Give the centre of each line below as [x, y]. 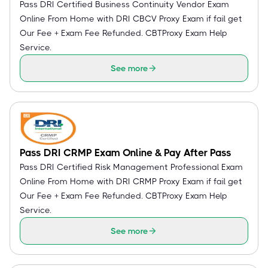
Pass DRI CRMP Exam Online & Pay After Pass [126, 153]
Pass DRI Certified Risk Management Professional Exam [131, 167]
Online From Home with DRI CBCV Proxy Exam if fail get [131, 19]
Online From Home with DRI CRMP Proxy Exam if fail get [131, 181]
